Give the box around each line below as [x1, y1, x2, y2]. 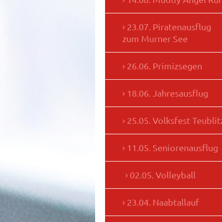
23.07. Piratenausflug [127, 21, 211, 32]
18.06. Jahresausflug [127, 88, 208, 99]
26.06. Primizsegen [127, 60, 202, 71]
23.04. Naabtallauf [127, 197, 199, 208]
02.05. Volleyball [130, 169, 196, 180]
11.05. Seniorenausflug [127, 142, 218, 153]
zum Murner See [122, 33, 188, 44]
